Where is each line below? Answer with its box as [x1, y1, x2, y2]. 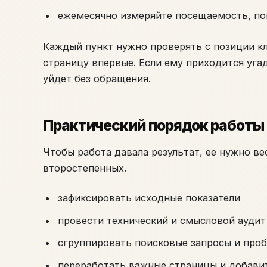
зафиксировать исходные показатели [57, 192, 240, 204]
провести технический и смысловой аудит [57, 214, 266, 226]
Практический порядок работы [43, 116, 265, 134]
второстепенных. [43, 162, 126, 174]
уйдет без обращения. [43, 73, 151, 85]
